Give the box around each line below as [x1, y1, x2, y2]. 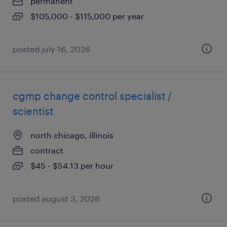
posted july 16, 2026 [13, 44, 90, 54]
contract [30, 145, 63, 155]
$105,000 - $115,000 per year [30, 11, 144, 21]
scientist [13, 105, 53, 117]
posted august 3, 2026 [13, 194, 100, 203]
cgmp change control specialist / [13, 90, 172, 102]
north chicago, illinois [30, 130, 113, 140]
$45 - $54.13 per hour [30, 161, 113, 170]
